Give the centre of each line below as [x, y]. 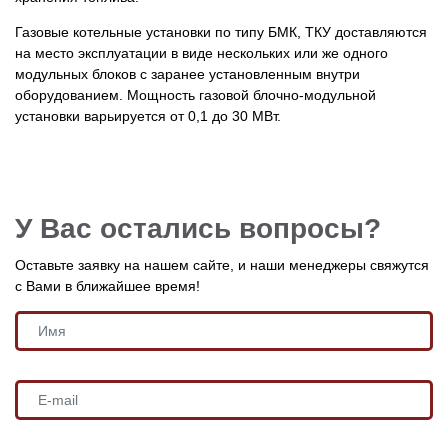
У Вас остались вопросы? [198, 228]
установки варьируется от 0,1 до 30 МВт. [148, 115]
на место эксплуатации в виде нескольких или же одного [201, 52]
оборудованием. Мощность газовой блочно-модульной [195, 94]
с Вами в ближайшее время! [107, 285]
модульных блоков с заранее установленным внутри [187, 73]
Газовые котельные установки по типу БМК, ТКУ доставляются [221, 31]
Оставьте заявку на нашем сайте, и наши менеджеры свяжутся [222, 264]
